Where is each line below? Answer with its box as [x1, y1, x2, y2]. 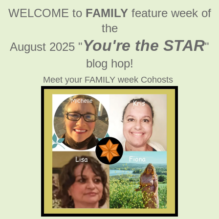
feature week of [128, 6, 211, 20]
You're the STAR [83, 36, 205, 54]
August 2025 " [10, 40, 83, 53]
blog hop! [86, 56, 133, 70]
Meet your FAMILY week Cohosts [43, 74, 173, 85]
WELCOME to [8, 6, 86, 20]
